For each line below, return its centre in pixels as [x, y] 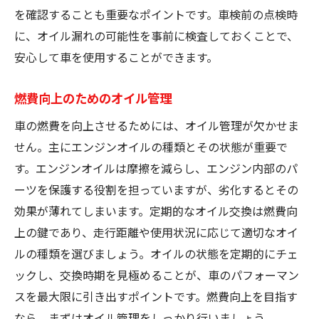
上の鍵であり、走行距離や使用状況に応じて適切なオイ [156, 232]
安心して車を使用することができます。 [116, 57]
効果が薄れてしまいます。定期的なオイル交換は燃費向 [156, 210]
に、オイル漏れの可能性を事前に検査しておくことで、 [156, 35]
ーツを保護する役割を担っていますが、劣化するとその [156, 189]
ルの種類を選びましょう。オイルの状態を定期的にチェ [156, 253]
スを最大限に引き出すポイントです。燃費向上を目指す [156, 296]
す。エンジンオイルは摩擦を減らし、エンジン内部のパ [156, 168]
